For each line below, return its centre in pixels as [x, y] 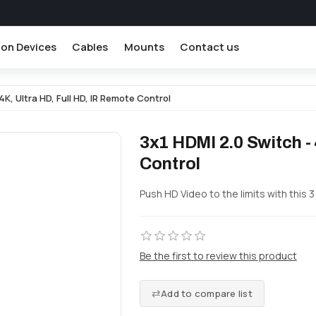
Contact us [210, 47]
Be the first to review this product [218, 255]
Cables [90, 47]
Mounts [144, 47]
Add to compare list [207, 293]
